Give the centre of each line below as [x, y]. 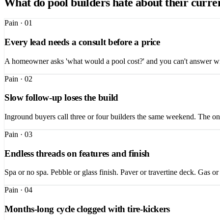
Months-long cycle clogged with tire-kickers [87, 209]
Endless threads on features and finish [77, 153]
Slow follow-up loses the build [61, 98]
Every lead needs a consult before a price [82, 42]
